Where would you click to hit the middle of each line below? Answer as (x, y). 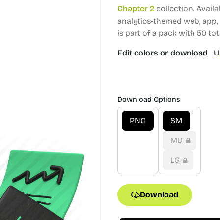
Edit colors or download (164, 53)
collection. (175, 9)
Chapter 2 (136, 9)
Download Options (149, 99)
